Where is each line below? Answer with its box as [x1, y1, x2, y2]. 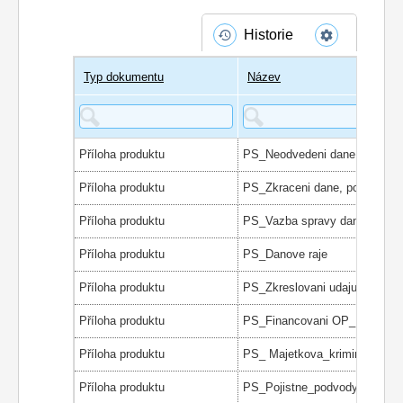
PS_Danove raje [243, 246, 327, 261]
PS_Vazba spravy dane [243, 213, 365, 228]
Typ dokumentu [84, 69, 164, 84]
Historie [244, 26, 293, 42]
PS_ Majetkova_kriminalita [243, 346, 382, 361]
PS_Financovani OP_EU [243, 313, 372, 327]
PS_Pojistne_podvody [243, 380, 358, 394]
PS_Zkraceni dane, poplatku [243, 180, 390, 194]
